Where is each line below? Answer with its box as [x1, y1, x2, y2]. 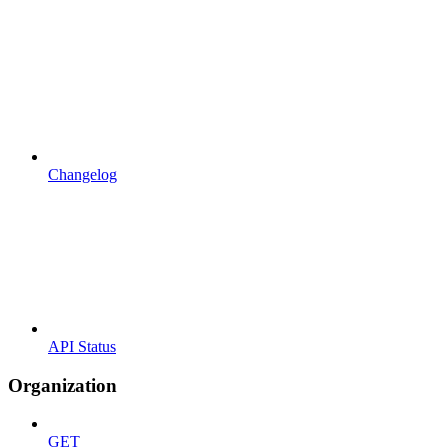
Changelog [48, 165, 117, 183]
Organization [8, 374, 117, 396]
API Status [48, 337, 116, 355]
